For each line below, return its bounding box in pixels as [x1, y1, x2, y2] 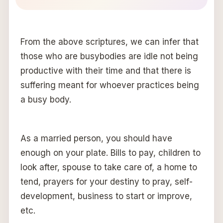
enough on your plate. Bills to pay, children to [20, 147, 201, 158]
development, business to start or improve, [20, 191, 192, 201]
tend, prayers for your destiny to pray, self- [20, 176, 193, 187]
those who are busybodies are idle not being [20, 51, 198, 61]
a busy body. [20, 94, 71, 105]
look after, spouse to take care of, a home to [20, 162, 197, 172]
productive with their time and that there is [20, 65, 191, 76]
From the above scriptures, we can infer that [20, 36, 199, 47]
